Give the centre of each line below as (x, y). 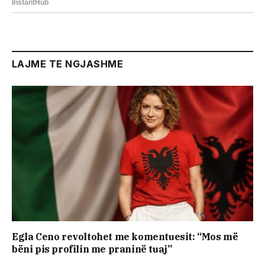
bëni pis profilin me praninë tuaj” (92, 249)
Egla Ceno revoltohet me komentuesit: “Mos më (125, 237)
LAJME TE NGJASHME (68, 64)
